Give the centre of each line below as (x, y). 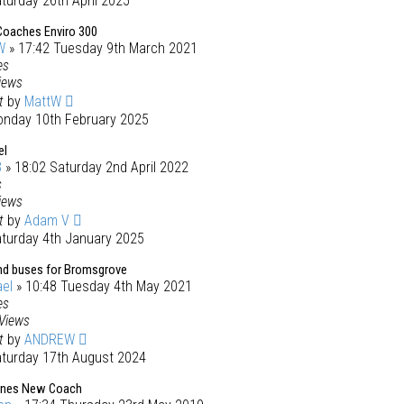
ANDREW (50, 340)
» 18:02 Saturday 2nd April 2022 (95, 167)
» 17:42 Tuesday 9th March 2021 (101, 48)
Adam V (47, 220)
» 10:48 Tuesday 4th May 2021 (102, 286)
